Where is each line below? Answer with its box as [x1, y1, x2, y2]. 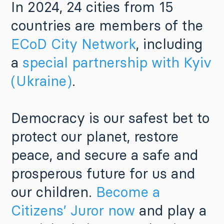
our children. [11, 183, 96, 200]
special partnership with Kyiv [22, 54, 211, 71]
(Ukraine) [11, 72, 72, 89]
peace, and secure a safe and [11, 146, 198, 163]
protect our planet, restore [11, 128, 178, 145]
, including [136, 35, 202, 52]
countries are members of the [11, 17, 203, 34]
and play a [135, 202, 206, 219]
